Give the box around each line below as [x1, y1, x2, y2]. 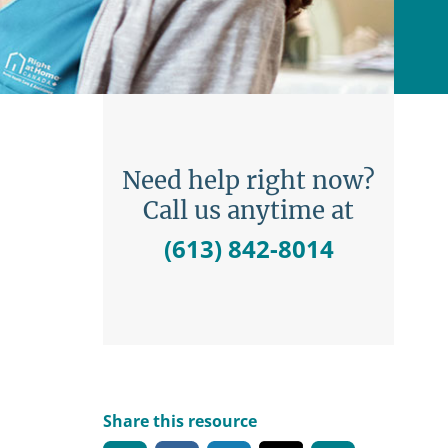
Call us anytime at [143, 195, 354, 227]
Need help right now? [122, 165, 375, 197]
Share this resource [103, 410, 257, 433]
